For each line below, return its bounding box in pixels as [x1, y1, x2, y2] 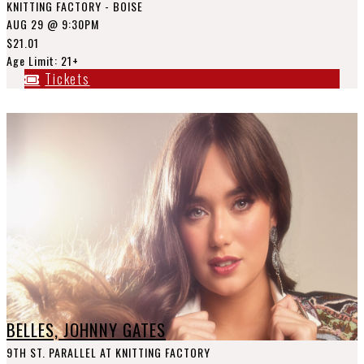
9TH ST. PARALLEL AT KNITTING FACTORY [6, 344, 210, 361]
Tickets [45, 69, 90, 89]
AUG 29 [6, 15, 44, 32]
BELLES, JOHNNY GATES [6, 317, 166, 342]
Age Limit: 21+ [6, 52, 79, 69]
